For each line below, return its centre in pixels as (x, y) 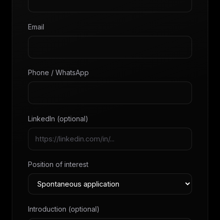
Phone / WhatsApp (58, 73)
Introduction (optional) (64, 209)
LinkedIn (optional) (58, 118)
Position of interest (58, 164)
